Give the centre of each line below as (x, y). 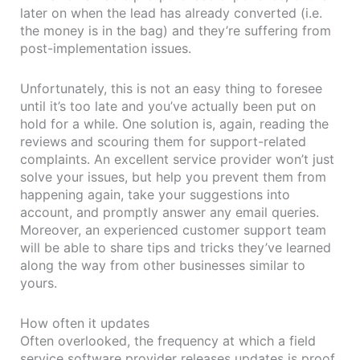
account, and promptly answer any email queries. (170, 212)
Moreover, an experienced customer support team (173, 229)
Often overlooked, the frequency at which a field (168, 340)
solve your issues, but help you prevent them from (173, 176)
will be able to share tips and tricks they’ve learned (176, 247)
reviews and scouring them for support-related (163, 141)
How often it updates (85, 323)
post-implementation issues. (108, 48)
